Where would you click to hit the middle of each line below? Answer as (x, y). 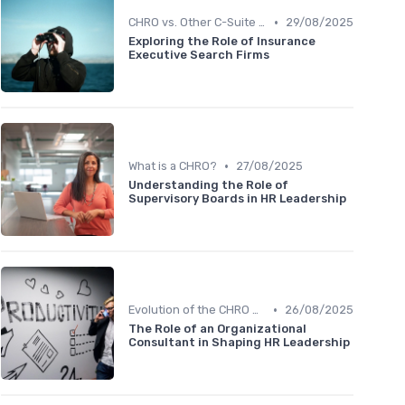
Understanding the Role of (208, 185)
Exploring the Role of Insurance (222, 42)
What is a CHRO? (173, 166)
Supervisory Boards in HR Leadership (237, 199)
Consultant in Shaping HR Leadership (239, 343)
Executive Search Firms (199, 55)
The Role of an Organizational (217, 329)
